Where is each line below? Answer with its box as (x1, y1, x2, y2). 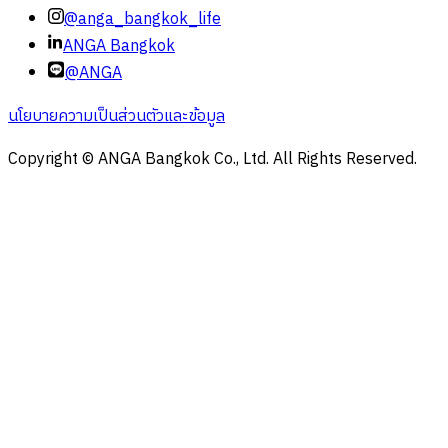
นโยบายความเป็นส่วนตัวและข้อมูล (8, 103, 225, 131)
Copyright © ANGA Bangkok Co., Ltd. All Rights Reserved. (8, 146, 417, 174)
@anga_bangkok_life (64, 6, 221, 34)
